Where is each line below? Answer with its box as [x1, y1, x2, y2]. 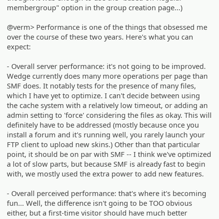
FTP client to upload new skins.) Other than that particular [7, 139, 200, 150]
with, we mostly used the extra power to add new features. [7, 169, 204, 179]
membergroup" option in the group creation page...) [7, 2, 183, 13]
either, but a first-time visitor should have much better [7, 208, 188, 218]
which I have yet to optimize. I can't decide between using [7, 90, 200, 101]
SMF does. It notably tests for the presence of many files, [7, 81, 197, 91]
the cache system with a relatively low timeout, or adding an [7, 100, 208, 110]
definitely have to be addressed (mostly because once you [7, 120, 199, 130]
